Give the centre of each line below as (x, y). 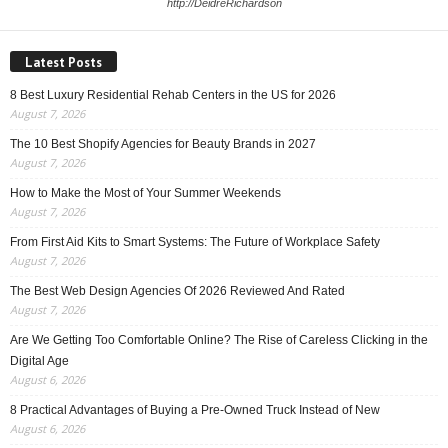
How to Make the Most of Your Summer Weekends (145, 192)
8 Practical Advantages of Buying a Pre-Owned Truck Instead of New (195, 409)
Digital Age (39, 360)
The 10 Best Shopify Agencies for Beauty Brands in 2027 (163, 143)
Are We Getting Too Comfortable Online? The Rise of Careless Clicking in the (219, 339)
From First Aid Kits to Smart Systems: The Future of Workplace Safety (195, 241)
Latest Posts (63, 62)
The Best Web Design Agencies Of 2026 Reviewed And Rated (177, 290)
